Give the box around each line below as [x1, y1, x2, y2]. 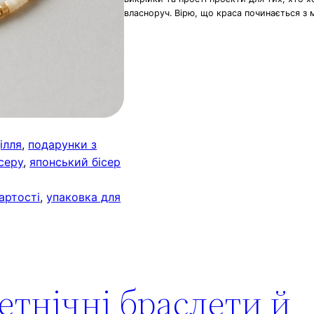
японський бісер [29, 155, 121, 170]
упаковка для [46, 190, 121, 205]
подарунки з [28, 137, 97, 152]
